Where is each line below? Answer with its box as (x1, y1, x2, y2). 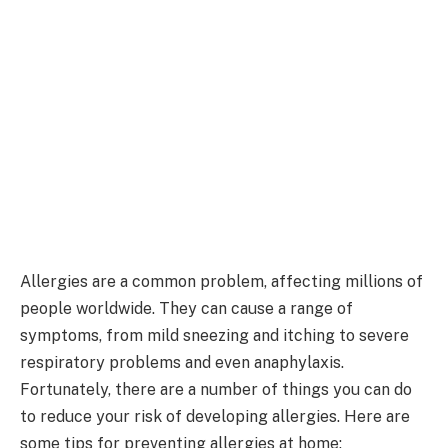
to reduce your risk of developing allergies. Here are (20, 406, 410, 426)
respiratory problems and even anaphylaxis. (20, 352, 344, 372)
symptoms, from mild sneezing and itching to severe (20, 325, 409, 345)
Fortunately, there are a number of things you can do (20, 379, 412, 399)
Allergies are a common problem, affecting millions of (20, 271, 423, 291)
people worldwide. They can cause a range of (20, 298, 353, 318)
